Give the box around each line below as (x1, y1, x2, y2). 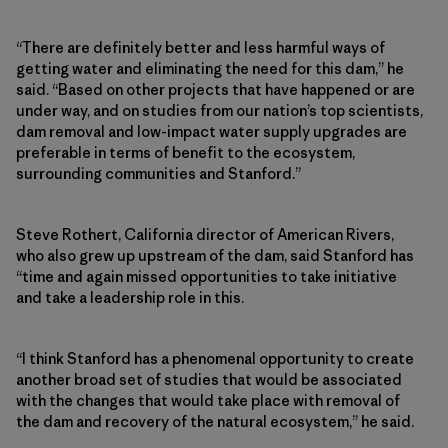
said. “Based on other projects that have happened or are (16, 80, 415, 100)
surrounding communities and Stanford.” (16, 164, 301, 184)
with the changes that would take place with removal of (16, 391, 400, 411)
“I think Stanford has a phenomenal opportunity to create (16, 349, 414, 369)
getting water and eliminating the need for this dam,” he (16, 59, 404, 79)
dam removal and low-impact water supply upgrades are (16, 122, 407, 142)
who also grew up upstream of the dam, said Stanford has (16, 246, 414, 266)
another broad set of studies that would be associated (16, 370, 402, 390)
